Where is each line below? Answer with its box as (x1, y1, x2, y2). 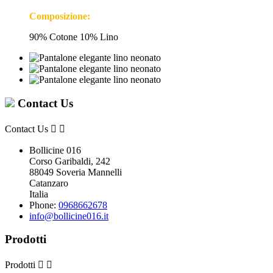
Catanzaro (29, 177, 68, 188)
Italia (29, 188, 48, 199)
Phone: (29, 199, 58, 210)
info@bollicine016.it (29, 210, 108, 221)
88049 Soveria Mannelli (29, 166, 122, 177)
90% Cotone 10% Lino (29, 32, 118, 43)
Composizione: (29, 11, 90, 22)
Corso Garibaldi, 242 (29, 155, 110, 166)
